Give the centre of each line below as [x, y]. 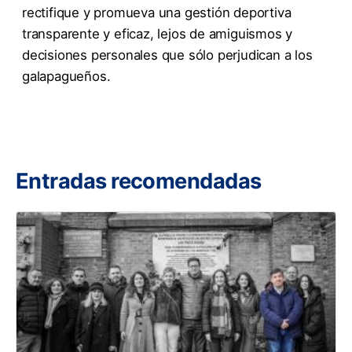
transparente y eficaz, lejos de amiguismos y [158, 34]
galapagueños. [66, 77]
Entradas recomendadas [139, 181]
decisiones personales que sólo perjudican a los [167, 55]
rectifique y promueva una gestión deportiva [157, 13]
